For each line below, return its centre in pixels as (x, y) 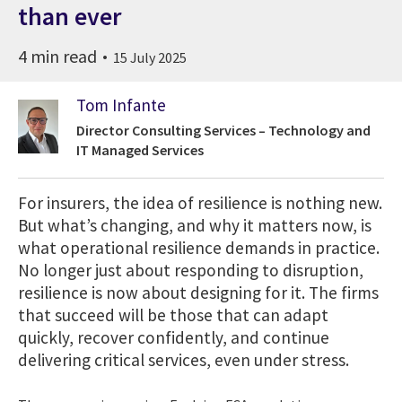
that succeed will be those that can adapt (173, 315)
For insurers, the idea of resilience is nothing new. (200, 203)
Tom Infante (121, 105)
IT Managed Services (140, 150)
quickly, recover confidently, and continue (174, 338)
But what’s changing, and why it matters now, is (195, 226)
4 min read (59, 56)
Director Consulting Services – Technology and (223, 131)
